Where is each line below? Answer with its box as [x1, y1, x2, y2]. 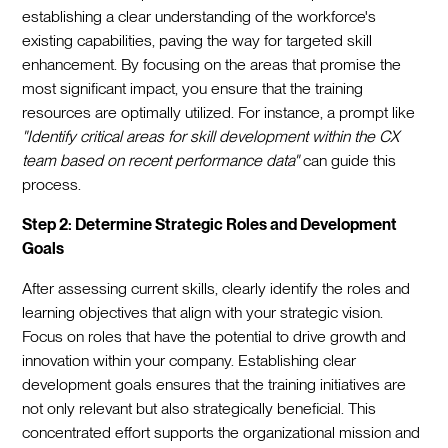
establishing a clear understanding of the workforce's [22, 6, 377, 26]
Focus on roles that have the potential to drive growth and [22, 326, 407, 346]
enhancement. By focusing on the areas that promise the [22, 54, 402, 74]
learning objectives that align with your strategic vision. [22, 302, 384, 322]
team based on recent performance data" [22, 150, 300, 170]
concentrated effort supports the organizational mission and [22, 422, 421, 442]
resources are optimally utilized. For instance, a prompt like [22, 102, 416, 122]
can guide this [299, 150, 397, 170]
